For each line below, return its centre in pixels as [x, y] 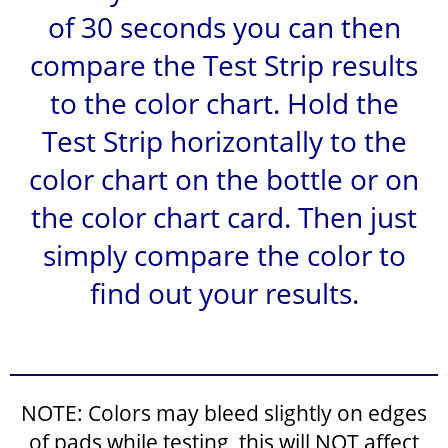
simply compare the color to [224, 254]
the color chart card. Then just [224, 216]
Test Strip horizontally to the [224, 140]
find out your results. [224, 292]
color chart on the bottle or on [224, 178]
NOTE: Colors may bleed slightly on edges [224, 412]
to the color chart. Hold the [224, 102]
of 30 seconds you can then [224, 26]
